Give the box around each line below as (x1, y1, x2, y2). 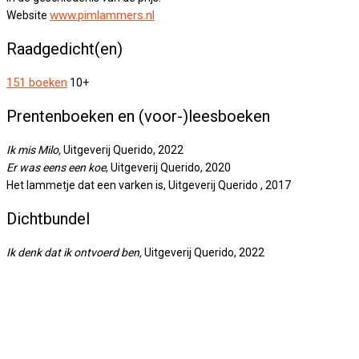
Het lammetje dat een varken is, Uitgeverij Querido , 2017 (6, 179, 291, 192)
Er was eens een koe (6, 161, 106, 175)
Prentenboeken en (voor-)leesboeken (6, 107, 270, 127)
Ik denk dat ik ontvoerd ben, (6, 246, 142, 260)
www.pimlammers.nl (50, 8, 155, 23)
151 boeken (6, 75, 67, 91)
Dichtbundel (6, 209, 90, 229)
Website (6, 9, 50, 22)
